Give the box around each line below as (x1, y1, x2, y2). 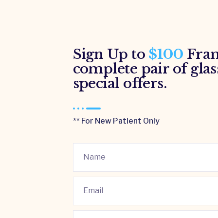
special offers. (73, 74, 167, 92)
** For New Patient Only (73, 116, 160, 126)
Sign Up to (73, 45, 149, 63)
